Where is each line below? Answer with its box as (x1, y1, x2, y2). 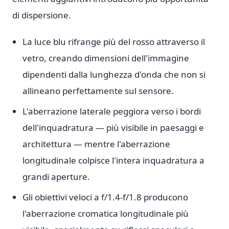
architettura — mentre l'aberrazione (22, 138, 170, 150)
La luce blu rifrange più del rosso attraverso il (22, 36, 205, 48)
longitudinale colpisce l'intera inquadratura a (22, 154, 204, 166)
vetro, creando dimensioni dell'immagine (22, 52, 189, 64)
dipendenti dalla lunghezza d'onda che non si (22, 68, 205, 80)
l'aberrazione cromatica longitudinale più (22, 208, 189, 219)
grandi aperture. (22, 171, 90, 182)
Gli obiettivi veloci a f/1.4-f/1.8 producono (22, 191, 188, 203)
